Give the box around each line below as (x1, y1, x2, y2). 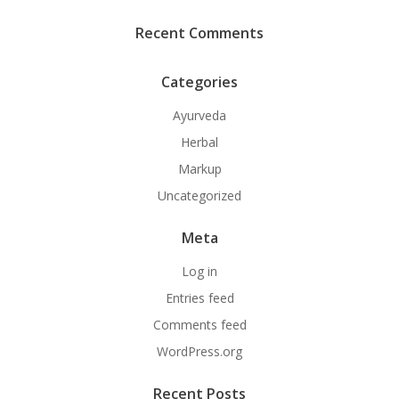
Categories (161, 71, 238, 92)
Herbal (181, 133, 218, 151)
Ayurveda (173, 106, 226, 124)
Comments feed (152, 315, 247, 333)
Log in (182, 262, 217, 280)
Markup (177, 159, 222, 177)
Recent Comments (135, 22, 264, 43)
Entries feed (165, 289, 234, 306)
